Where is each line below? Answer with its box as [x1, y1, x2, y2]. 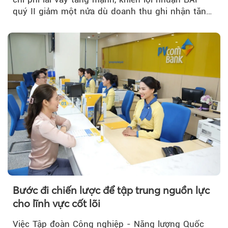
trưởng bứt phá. [13, 17, 76, 28]
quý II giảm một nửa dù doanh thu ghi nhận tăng [13, 6, 211, 16]
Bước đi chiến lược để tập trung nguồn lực [13, 184, 210, 197]
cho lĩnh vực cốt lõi [13, 197, 100, 210]
